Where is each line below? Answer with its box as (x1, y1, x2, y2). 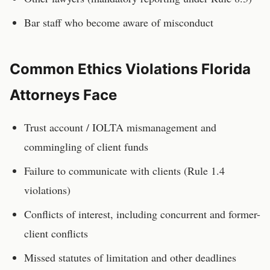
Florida (201, 60, 251, 78)
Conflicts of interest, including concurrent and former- (24, 207, 260, 221)
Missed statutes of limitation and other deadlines (24, 250, 236, 265)
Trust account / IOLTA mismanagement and (24, 120, 216, 134)
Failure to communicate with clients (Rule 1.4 (24, 163, 225, 178)
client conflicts (24, 226, 88, 240)
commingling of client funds (24, 139, 148, 154)
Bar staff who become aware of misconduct (24, 15, 213, 30)
